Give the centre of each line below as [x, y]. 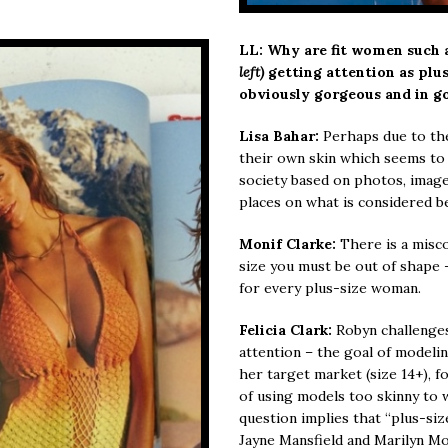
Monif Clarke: [289, 243]
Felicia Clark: [287, 329]
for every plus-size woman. [330, 287]
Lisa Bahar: [279, 135]
